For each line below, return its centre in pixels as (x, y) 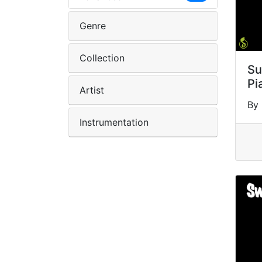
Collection (102, 58)
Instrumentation (114, 122)
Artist (92, 90)
